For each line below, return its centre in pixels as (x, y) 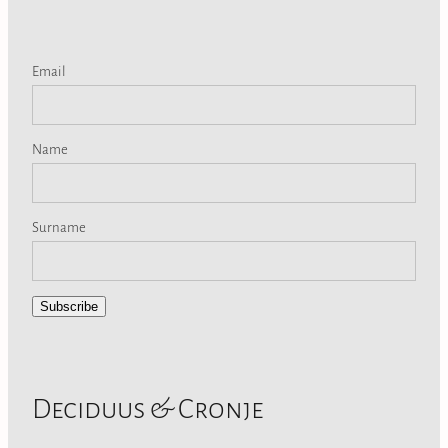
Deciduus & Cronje (148, 407)
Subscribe (69, 306)
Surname (59, 226)
